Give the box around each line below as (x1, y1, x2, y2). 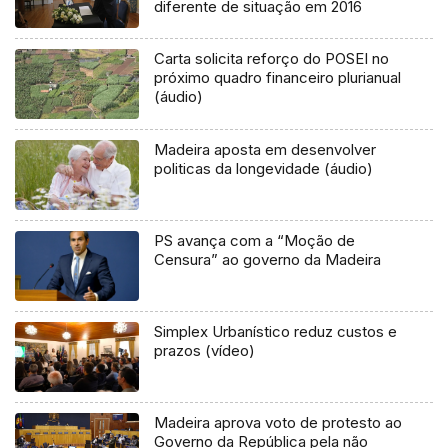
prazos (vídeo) (154, 341, 256, 361)
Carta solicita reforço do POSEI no (154, 49, 390, 69)
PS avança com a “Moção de (154, 231, 356, 251)
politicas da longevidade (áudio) (154, 159, 374, 179)
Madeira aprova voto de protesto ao (154, 413, 403, 433)
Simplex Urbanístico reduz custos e (154, 322, 398, 342)
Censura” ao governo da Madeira (154, 250, 382, 270)
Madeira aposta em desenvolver (154, 140, 377, 160)
